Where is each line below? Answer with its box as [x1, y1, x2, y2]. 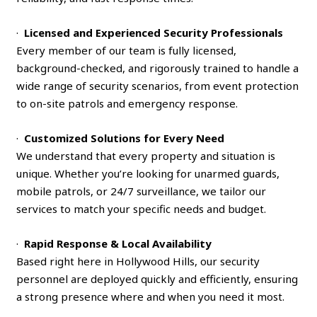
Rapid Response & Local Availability [24, 236, 212, 250]
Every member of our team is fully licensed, [16, 42, 237, 57]
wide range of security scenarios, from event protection [16, 78, 299, 93]
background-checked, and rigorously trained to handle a [16, 60, 299, 75]
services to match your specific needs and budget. [16, 201, 267, 216]
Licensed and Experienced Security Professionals [24, 25, 284, 40]
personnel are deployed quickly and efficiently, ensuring [16, 271, 299, 286]
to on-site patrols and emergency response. [16, 96, 238, 110]
